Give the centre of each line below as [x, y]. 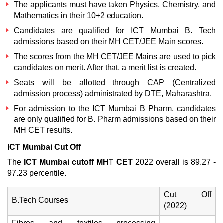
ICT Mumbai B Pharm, [133, 108]
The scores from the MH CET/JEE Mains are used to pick [115, 56]
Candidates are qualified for [72, 31]
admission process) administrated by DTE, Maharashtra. [113, 93]
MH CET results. [43, 130]
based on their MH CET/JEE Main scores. [129, 42]
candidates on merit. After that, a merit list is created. [105, 67]
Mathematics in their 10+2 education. [79, 16]
